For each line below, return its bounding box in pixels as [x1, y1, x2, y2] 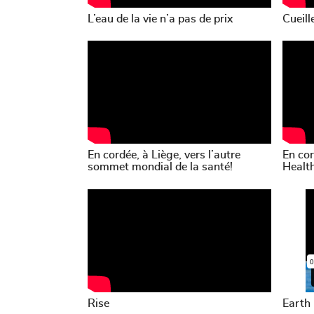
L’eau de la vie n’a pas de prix [88, 13, 233, 25]
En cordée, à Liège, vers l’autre [88, 149, 240, 161]
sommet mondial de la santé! [88, 161, 233, 173]
